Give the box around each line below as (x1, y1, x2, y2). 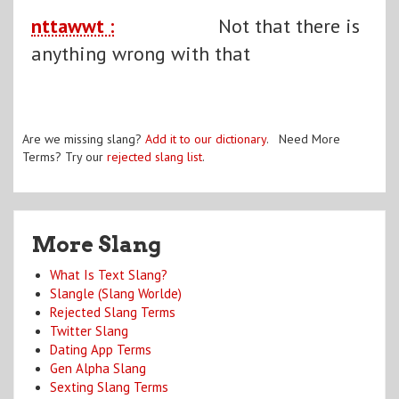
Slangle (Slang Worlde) (50, 284, 182, 302)
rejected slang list (107, 148, 202, 165)
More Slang (32, 231, 161, 257)
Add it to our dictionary (145, 130, 266, 147)
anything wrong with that (31, 40, 250, 66)
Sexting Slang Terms (50, 378, 168, 395)
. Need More (266, 130, 340, 147)
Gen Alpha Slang (50, 359, 146, 377)
